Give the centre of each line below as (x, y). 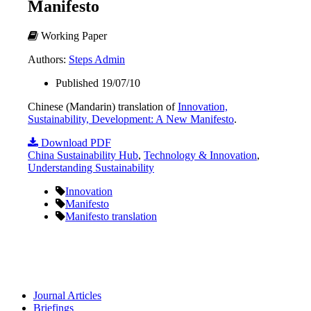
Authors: (48, 59)
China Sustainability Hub (83, 155)
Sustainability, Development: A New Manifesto (131, 119)
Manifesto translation (111, 216)
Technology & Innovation (200, 155)
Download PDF (75, 142)
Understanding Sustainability (91, 167)
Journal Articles (67, 295)
